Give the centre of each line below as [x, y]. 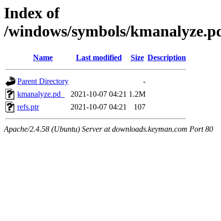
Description [167, 58]
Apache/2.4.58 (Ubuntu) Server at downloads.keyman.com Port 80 [109, 129]
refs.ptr [28, 107]
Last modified [99, 58]
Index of [32, 13]
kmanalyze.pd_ [41, 94]
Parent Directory [43, 81]
